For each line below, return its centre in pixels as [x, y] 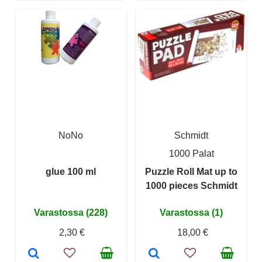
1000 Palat [191, 153]
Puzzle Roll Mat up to [191, 171]
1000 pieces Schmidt [191, 185]
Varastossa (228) [71, 212]
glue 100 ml [71, 171]
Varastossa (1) [191, 212]
